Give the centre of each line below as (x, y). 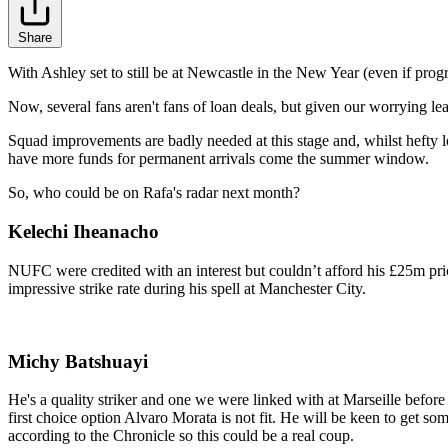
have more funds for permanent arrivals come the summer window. (218, 159)
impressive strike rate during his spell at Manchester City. (187, 288)
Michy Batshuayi (78, 361)
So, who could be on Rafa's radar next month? (154, 193)
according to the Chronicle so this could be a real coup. (181, 436)
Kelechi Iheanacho (83, 232)
